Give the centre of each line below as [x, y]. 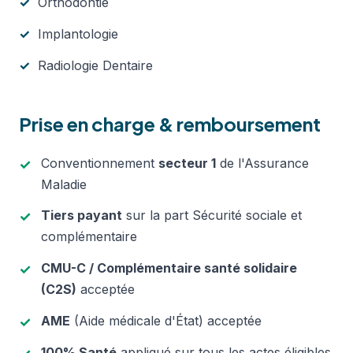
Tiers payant [82, 216]
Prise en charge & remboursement [170, 124]
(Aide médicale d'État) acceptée [166, 321]
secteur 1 [187, 163]
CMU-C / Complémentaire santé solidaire [169, 268]
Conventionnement [100, 163]
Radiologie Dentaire [95, 65]
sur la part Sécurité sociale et [212, 216]
